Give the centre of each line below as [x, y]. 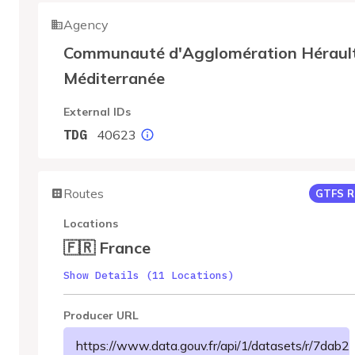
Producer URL [101, 315]
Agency [86, 25]
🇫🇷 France [107, 248]
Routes [84, 193]
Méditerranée [114, 78]
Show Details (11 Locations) [149, 275]
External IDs [97, 112]
